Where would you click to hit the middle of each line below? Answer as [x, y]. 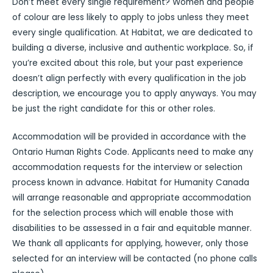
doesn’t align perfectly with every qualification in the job [129, 79]
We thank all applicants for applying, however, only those [130, 243]
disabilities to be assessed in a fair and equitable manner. [132, 228]
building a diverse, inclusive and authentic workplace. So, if [133, 48]
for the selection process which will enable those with [123, 213]
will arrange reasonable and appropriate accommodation [132, 197]
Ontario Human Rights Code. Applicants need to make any [133, 152]
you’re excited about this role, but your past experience [128, 63]
